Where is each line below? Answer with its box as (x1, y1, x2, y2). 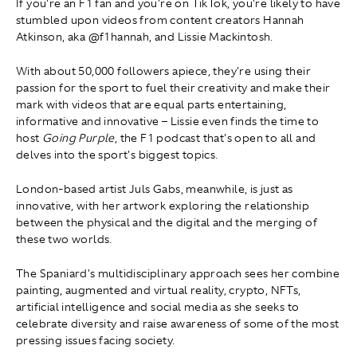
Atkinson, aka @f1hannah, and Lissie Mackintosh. (16, 29, 273, 45)
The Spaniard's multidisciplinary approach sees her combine (16, 266, 340, 281)
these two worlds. (16, 232, 112, 247)
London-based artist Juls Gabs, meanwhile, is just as (16, 182, 293, 197)
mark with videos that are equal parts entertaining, (16, 97, 287, 112)
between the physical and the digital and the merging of (16, 215, 317, 230)
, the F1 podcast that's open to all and (114, 131, 316, 146)
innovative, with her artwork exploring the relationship (16, 198, 309, 214)
